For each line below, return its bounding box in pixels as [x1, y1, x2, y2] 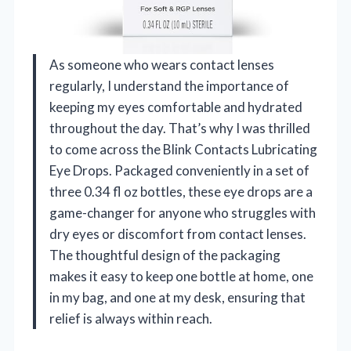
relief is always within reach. [49, 309, 212, 327]
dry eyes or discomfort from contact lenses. [49, 225, 306, 242]
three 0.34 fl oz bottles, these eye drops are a [49, 183, 313, 200]
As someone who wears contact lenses [49, 56, 274, 73]
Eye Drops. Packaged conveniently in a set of [49, 161, 309, 179]
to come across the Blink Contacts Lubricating [49, 140, 317, 157]
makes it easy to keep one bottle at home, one [49, 267, 313, 284]
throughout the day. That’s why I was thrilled [49, 119, 310, 136]
